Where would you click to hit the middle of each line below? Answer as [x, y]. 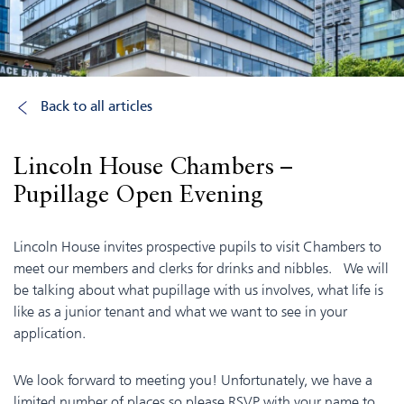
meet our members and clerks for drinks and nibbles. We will [201, 268]
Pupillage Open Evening [138, 196]
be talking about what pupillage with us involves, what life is [198, 289]
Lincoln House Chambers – [153, 168]
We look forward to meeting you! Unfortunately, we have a [193, 380]
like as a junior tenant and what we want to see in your [180, 311]
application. [50, 333]
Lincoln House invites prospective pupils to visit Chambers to [197, 246]
